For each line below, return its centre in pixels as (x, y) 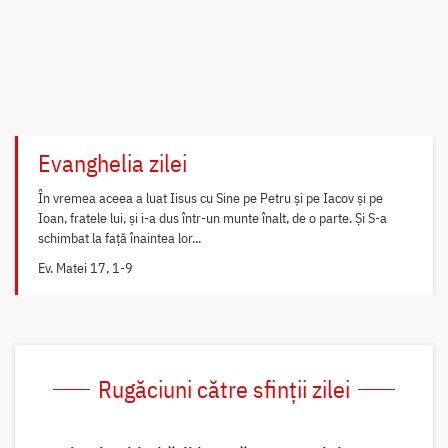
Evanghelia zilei (112, 163)
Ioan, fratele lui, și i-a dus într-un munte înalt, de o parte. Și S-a (212, 218)
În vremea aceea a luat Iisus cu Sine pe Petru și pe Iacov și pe (210, 198)
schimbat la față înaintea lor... (119, 238)
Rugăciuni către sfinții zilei (223, 389)
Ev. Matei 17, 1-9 (85, 268)
